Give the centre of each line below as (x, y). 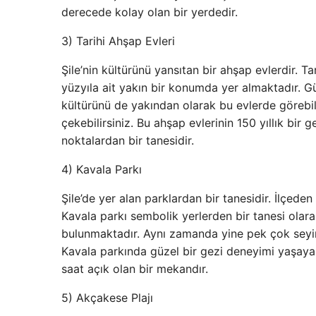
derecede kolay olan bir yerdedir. (150, 12)
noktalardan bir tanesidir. (128, 140)
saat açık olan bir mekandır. (136, 269)
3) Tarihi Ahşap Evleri (118, 41)
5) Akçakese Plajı (107, 298)
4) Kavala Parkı (102, 169)
